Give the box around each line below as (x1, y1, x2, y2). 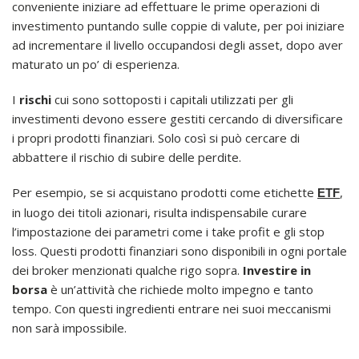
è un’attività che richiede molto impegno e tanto (47, 281, 313, 298)
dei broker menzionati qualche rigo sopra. (12, 262, 243, 279)
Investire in (243, 262, 311, 279)
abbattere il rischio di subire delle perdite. (12, 149, 241, 166)
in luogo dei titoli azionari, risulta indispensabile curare (12, 204, 307, 221)
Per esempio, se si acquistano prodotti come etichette (12, 184, 317, 201)
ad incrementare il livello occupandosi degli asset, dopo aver (12, 37, 343, 54)
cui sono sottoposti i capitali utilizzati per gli (51, 91, 293, 108)
